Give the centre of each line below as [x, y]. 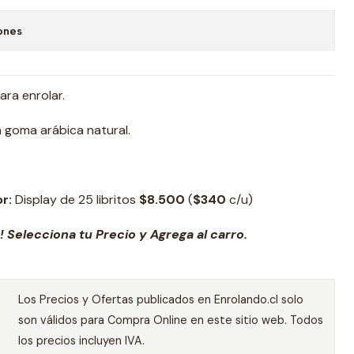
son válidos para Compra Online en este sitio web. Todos [170, 320]
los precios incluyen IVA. [81, 341]
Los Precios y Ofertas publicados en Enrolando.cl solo [160, 299]
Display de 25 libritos [75, 200]
